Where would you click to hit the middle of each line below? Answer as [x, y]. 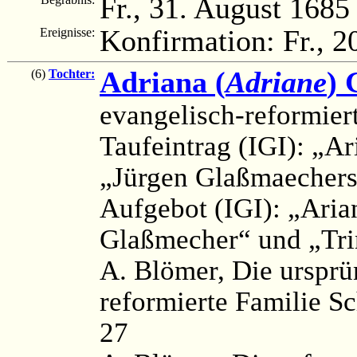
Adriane [276, 82]
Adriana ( [163, 82]
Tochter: [72, 73]
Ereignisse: [69, 32]
